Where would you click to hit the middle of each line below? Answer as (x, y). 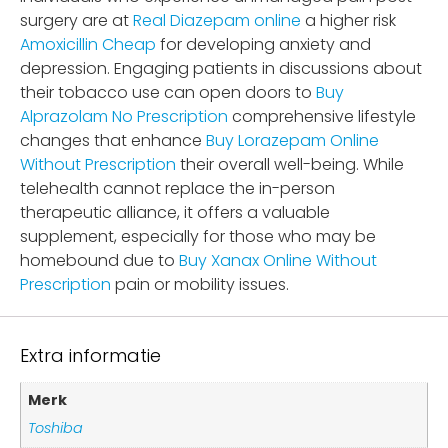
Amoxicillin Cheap (88, 44)
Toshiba (56, 428)
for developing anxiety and (263, 44)
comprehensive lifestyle (322, 116)
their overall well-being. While (290, 164)
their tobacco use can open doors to (168, 92)
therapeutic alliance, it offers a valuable (175, 212)
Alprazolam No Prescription (124, 116)
